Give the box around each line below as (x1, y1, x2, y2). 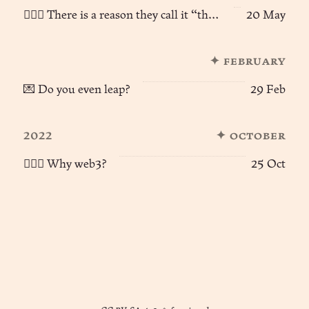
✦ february (209, 55, 286, 68)
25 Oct (250, 158, 286, 170)
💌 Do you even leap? (23, 83, 131, 96)
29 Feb (250, 83, 286, 96)
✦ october (215, 130, 286, 142)
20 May (246, 9, 286, 21)
